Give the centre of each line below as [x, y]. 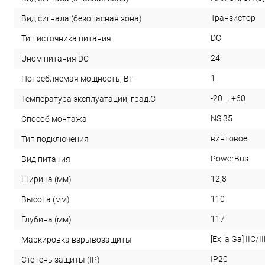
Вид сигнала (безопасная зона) [82, 18]
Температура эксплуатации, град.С [88, 98]
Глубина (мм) [46, 219]
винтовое [229, 138]
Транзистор [233, 17]
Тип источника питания [66, 38]
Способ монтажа [54, 119]
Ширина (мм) [46, 179]
